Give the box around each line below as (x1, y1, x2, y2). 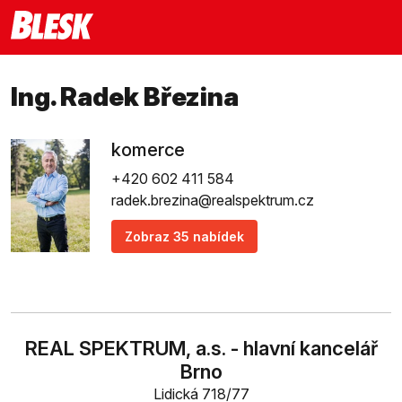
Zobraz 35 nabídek (125, 229, 244, 244)
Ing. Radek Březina (11, 81, 239, 112)
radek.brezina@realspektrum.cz (111, 191, 314, 209)
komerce (111, 139, 185, 161)
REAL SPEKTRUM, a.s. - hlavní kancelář (24, 336, 378, 360)
